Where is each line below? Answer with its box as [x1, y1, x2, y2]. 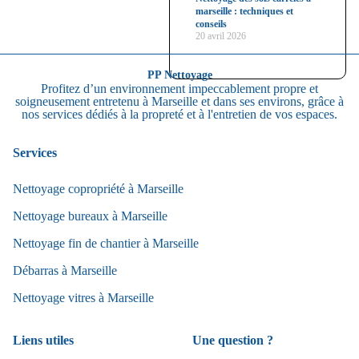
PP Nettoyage [147, 69, 212, 82]
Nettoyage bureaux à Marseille [13, 208, 167, 223]
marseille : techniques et [196, 6, 294, 18]
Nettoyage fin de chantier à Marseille [13, 236, 199, 250]
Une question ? [192, 333, 273, 347]
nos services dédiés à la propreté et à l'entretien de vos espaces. [22, 107, 337, 122]
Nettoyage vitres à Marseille [13, 290, 154, 305]
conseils [196, 18, 228, 30]
